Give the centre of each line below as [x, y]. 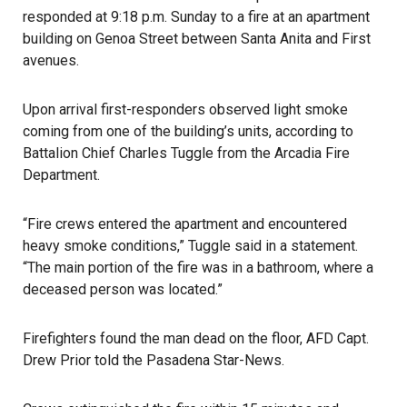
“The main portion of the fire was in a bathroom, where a [198, 268]
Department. [63, 175]
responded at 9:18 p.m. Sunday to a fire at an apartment [196, 17]
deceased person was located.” [124, 289]
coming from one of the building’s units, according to [188, 131]
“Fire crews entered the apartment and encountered [185, 224]
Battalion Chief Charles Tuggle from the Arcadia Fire [186, 153]
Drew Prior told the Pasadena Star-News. [154, 360]
